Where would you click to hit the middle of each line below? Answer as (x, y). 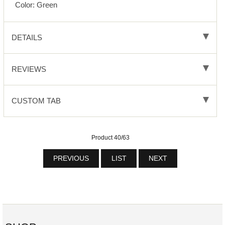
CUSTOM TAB (36, 101)
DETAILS (27, 38)
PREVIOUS (71, 159)
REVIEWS (29, 69)
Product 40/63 (110, 138)
